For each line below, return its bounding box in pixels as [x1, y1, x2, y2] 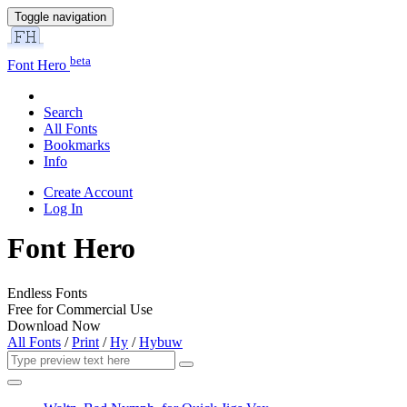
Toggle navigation [15, 10, 106, 24]
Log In [44, 201, 83, 217]
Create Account [44, 184, 133, 201]
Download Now [7, 317, 101, 333]
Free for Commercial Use [7, 301, 153, 317]
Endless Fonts [7, 284, 87, 301]
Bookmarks [44, 137, 110, 154]
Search [44, 104, 83, 121]
